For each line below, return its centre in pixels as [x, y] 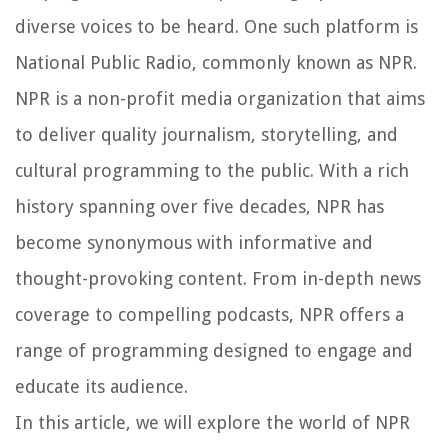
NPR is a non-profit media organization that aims [220, 99]
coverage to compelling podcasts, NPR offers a [209, 315]
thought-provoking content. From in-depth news [218, 279]
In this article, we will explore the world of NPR [212, 423]
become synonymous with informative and [194, 243]
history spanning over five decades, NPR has [199, 207]
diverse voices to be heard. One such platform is [216, 27]
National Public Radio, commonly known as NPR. [216, 63]
